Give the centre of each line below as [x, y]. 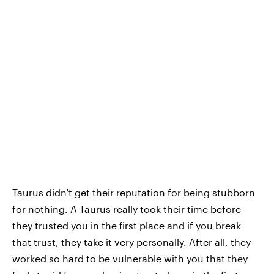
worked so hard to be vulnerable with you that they [130, 258]
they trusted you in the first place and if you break [127, 225]
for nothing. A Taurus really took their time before [127, 209]
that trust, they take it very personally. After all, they [131, 242]
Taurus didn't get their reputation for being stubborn [134, 192]
